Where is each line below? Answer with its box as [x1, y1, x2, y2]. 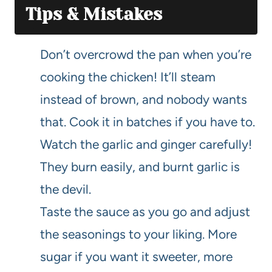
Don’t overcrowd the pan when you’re [40, 47, 251, 63]
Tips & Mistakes [25, 4, 162, 25]
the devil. [40, 182, 91, 197]
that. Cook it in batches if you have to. [40, 114, 255, 130]
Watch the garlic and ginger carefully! [40, 137, 252, 152]
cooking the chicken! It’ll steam [40, 69, 216, 85]
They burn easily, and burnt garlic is [40, 159, 240, 175]
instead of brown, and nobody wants [40, 92, 247, 107]
